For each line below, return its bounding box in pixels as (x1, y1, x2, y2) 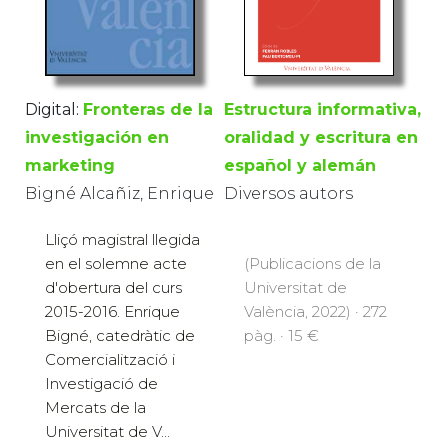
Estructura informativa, (224, 99, 421, 119)
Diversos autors (224, 183, 353, 203)
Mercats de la (45, 398, 146, 418)
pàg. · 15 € (244, 325, 319, 345)
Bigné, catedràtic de (45, 326, 195, 346)
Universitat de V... (45, 422, 170, 442)
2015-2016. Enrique (45, 302, 180, 322)
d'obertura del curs (45, 278, 182, 298)
